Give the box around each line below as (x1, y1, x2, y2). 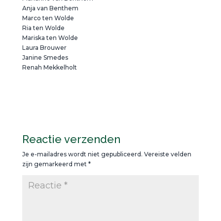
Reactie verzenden (22, 133, 120, 146)
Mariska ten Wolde (22, 34, 78, 41)
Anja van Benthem (22, 4, 78, 12)
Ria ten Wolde (22, 24, 65, 32)
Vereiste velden (144, 150, 191, 158)
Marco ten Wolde (22, 14, 74, 22)
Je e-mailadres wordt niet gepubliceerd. (22, 150, 143, 158)
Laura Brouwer (22, 44, 67, 51)
